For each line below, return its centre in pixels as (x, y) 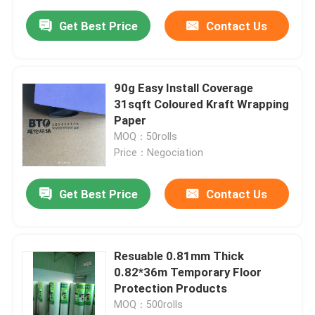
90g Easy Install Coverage (184, 88)
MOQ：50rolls (146, 137)
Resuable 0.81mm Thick (179, 256)
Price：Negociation (159, 153)
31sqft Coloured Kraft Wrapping (202, 104)
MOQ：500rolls (149, 305)
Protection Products (171, 289)
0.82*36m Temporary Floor (188, 272)
